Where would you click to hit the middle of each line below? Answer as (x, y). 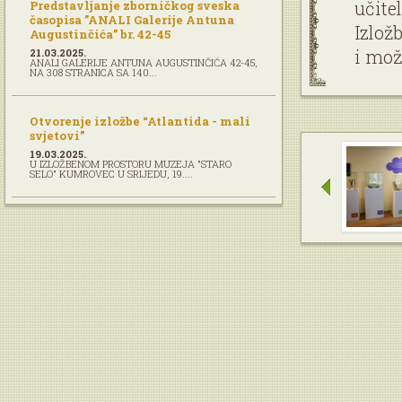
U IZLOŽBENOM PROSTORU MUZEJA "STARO (131, 164)
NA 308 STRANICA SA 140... (93, 72)
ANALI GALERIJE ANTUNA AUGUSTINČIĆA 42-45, (144, 62)
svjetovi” (57, 135)
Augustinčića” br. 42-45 (100, 34)
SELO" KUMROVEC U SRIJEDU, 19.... (111, 174)
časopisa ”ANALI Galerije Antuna (132, 20)
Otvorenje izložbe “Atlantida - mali (140, 121)
